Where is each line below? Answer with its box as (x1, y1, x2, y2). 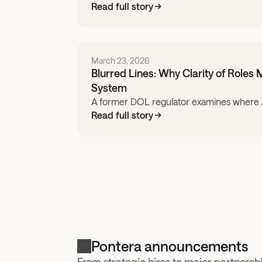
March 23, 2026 (91, 56, 150, 65)
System (91, 81, 127, 94)
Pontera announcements (91, 237, 249, 254)
